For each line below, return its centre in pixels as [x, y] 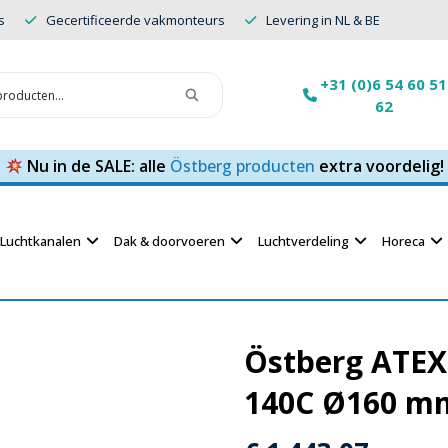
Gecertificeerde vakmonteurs [135, 19]
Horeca [403, 241]
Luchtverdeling [303, 241]
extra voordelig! [379, 166]
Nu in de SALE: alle [96, 166]
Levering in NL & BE [323, 19]
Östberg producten [242, 166]
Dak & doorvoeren [169, 241]
